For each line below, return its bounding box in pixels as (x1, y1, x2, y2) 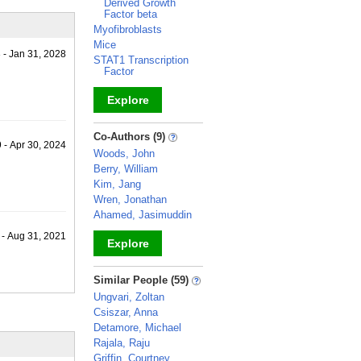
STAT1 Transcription (93, 54, 189, 66)
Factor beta (104, 8, 157, 20)
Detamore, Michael (93, 322, 181, 334)
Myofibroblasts (93, 23, 162, 35)
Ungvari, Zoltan (93, 291, 164, 303)
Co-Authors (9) (93, 131, 168, 143)
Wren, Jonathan (93, 193, 167, 205)
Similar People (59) (93, 274, 192, 286)
